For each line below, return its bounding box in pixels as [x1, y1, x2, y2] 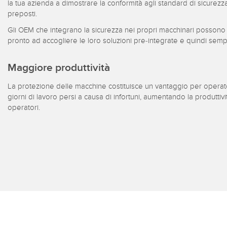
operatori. [8, 103, 42, 112]
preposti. [8, 9, 37, 18]
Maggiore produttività [8, 61, 110, 74]
